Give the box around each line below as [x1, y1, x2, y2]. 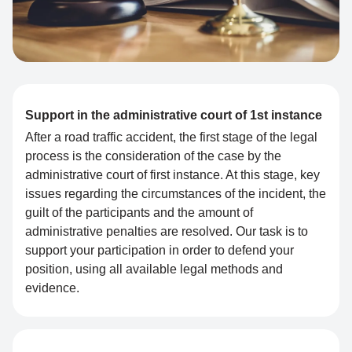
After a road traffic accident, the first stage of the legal [25, 130, 317, 145]
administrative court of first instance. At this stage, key [25, 168, 320, 182]
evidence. [25, 281, 79, 295]
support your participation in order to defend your [25, 244, 294, 258]
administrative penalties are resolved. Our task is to [25, 225, 308, 239]
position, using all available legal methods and [25, 262, 283, 277]
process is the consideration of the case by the [25, 149, 281, 163]
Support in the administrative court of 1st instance [25, 108, 322, 123]
